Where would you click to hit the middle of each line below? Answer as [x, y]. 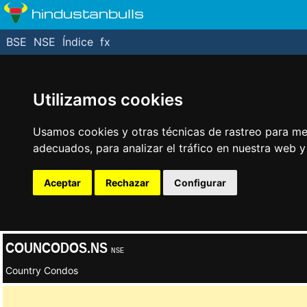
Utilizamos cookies [108, 100]
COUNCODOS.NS [58, 247]
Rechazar [127, 183]
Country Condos [42, 270]
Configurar [200, 183]
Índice [78, 42]
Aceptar [62, 183]
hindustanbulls [88, 13]
